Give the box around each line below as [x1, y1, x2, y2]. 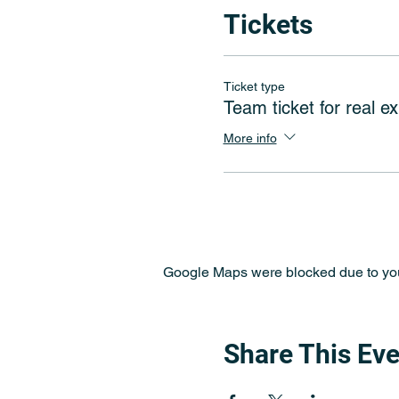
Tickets [223, 9, 313, 40]
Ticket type [223, 79, 285, 94]
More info [223, 130, 277, 145]
